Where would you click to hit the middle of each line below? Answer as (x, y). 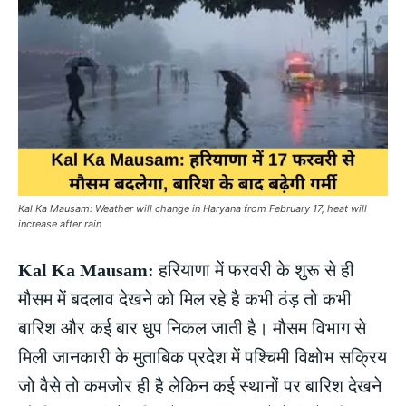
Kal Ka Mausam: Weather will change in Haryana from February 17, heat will (193, 209)
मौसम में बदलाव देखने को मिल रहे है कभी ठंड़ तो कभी (185, 300)
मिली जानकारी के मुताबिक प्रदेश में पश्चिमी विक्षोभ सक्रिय (203, 358)
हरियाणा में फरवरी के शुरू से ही (256, 271)
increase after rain (60, 224)
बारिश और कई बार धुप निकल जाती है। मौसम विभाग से (192, 329)
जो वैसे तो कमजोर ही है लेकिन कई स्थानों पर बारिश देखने (200, 387)
